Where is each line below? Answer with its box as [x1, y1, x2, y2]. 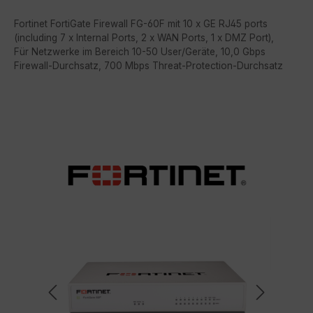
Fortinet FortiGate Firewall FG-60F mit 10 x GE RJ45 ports [14, 17, 268, 29]
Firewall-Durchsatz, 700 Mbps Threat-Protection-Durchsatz [14, 59, 283, 71]
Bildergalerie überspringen [27, 101, 151, 113]
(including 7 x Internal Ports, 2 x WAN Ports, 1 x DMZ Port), [14, 31, 274, 43]
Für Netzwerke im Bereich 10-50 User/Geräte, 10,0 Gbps [14, 45, 265, 57]
